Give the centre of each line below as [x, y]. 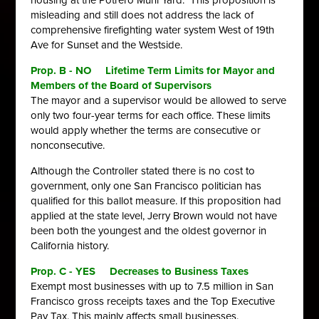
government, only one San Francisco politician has [146, 186]
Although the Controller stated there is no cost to [143, 171]
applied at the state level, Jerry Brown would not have [154, 216]
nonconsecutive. [68, 145]
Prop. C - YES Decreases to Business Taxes [140, 271]
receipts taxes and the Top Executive [191, 301]
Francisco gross [69, 301]
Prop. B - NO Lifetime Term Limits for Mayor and [153, 70]
